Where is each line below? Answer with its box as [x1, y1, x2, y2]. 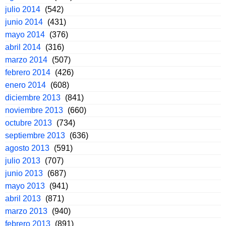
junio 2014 [5, 18, 43, 27]
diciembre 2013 [5, 93, 61, 102]
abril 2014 [5, 43, 41, 52]
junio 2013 [5, 169, 43, 178]
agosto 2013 [5, 144, 49, 153]
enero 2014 [5, 81, 46, 90]
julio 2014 [5, 5, 40, 14]
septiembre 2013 [5, 131, 65, 140]
